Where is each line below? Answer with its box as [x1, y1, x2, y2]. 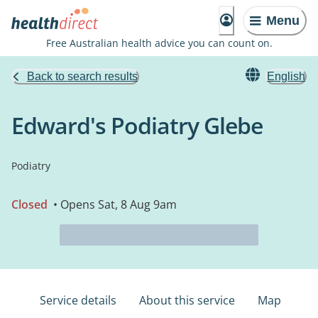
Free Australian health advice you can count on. [45, 36, 273, 50]
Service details [40, 292, 116, 308]
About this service [139, 292, 235, 308]
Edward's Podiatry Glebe [11, 110, 263, 141]
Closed [11, 197, 48, 212]
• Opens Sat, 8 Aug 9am [50, 197, 177, 212]
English [267, 70, 305, 82]
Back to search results [27, 70, 138, 82]
